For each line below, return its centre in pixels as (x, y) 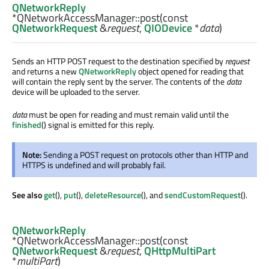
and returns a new (45, 71)
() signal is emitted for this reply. (98, 125)
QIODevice (168, 28)
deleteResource (113, 195)
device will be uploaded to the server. (76, 92)
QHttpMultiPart (180, 250)
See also (28, 195)
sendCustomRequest (203, 195)
